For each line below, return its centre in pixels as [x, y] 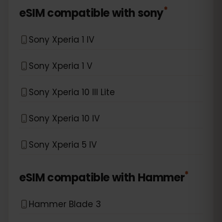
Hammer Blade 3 [65, 204]
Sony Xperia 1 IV [61, 39]
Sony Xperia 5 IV [63, 144]
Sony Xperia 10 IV [64, 118]
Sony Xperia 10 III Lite [72, 92]
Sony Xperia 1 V [60, 66]
